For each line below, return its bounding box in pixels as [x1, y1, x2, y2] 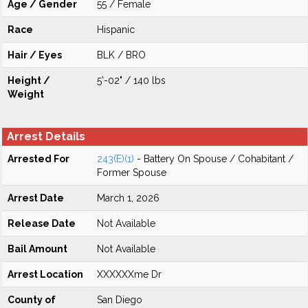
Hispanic [97, 24, 135, 35]
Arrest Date [8, 192, 64, 203]
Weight [8, 89, 44, 100]
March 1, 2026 [97, 192, 159, 203]
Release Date [8, 218, 76, 229]
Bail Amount [8, 243, 67, 254]
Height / [8, 75, 50, 86]
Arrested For [8, 153, 69, 164]
